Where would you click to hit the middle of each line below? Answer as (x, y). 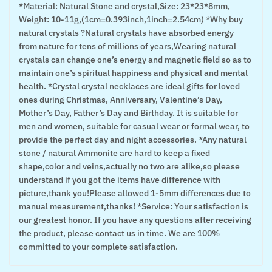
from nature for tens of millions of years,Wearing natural (127, 46)
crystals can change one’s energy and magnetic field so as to (135, 59)
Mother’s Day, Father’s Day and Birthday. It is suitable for (128, 113)
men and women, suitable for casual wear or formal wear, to (134, 126)
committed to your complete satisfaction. (98, 246)
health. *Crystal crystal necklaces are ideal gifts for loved (129, 86)
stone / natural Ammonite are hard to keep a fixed (114, 153)
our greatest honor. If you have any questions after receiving (135, 220)
